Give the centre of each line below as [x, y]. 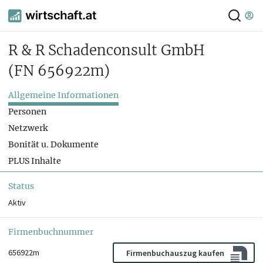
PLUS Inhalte [35, 161]
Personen [27, 112]
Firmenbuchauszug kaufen [175, 253]
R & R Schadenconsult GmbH [107, 50]
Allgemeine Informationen [63, 95]
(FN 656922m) [59, 71]
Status [21, 186]
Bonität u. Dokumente [53, 145]
